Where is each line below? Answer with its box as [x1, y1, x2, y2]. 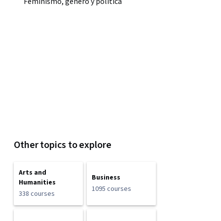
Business [92, 173, 120, 183]
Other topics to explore [14, 138, 111, 152]
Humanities [19, 178, 56, 187]
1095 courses [92, 184, 131, 194]
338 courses [19, 189, 55, 199]
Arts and [19, 168, 46, 178]
